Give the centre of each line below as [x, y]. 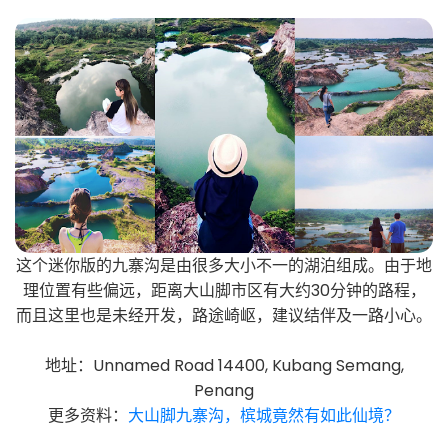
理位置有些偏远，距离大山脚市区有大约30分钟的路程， [224, 290]
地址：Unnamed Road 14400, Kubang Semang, [224, 365]
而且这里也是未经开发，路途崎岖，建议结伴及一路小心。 [224, 315]
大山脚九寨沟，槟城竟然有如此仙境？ [264, 415]
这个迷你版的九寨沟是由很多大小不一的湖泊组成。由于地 [224, 265]
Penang [224, 390]
